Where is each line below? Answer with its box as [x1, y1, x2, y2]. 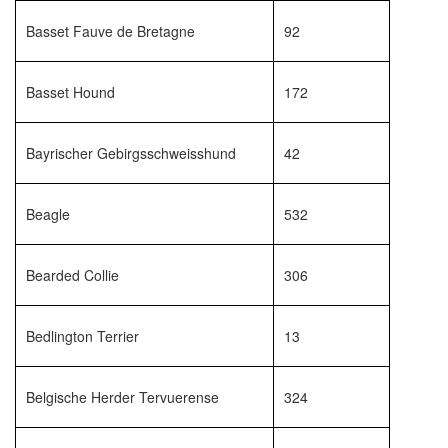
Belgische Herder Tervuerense [26, 387, 219, 407]
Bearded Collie [26, 265, 119, 285]
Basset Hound [26, 82, 115, 102]
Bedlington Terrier [26, 326, 139, 346]
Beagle [26, 204, 70, 224]
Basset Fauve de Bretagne [26, 21, 195, 41]
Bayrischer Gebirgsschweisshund [26, 143, 236, 163]
